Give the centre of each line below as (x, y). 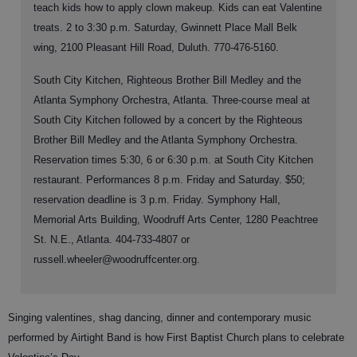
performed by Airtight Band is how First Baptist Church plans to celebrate (176, 337)
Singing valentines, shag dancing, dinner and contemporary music (160, 318)
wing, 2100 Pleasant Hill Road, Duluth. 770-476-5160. (156, 47)
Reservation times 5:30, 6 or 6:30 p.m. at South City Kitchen (173, 160)
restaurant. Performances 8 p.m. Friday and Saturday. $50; (169, 180)
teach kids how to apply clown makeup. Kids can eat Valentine (178, 8)
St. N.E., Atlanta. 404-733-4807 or (112, 239)
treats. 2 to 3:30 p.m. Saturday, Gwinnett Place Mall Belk (165, 27)
